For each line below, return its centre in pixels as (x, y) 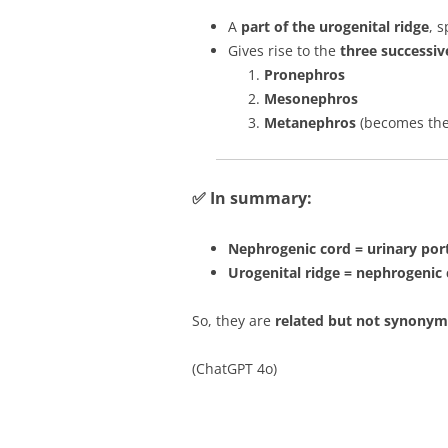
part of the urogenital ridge (335, 26)
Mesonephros (311, 98)
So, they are (233, 320)
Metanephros (310, 122)
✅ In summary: (252, 198)
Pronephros (304, 74)
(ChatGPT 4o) (234, 368)
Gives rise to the (284, 50)
